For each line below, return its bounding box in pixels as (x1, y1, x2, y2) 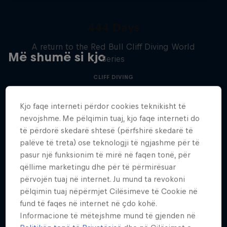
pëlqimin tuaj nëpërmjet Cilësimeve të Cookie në (20, 187, 198, 196)
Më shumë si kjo (8, 50, 105, 64)
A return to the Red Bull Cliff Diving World (31, 42, 196, 51)
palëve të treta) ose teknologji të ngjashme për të (20, 138, 200, 147)
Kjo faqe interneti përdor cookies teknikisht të (20, 102, 186, 111)
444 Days (87, 21, 139, 34)
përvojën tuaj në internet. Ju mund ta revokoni (20, 175, 185, 184)
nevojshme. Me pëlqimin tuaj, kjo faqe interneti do (20, 114, 200, 123)
